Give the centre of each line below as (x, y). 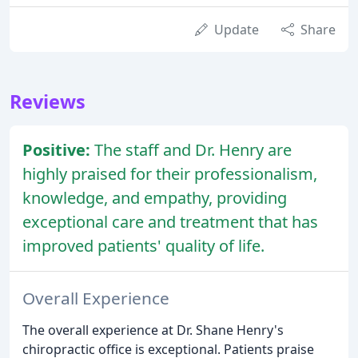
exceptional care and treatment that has (170, 221)
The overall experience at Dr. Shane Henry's (153, 330)
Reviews (48, 101)
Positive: (58, 149)
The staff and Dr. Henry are (193, 149)
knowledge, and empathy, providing (155, 197)
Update (237, 29)
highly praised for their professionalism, (170, 173)
